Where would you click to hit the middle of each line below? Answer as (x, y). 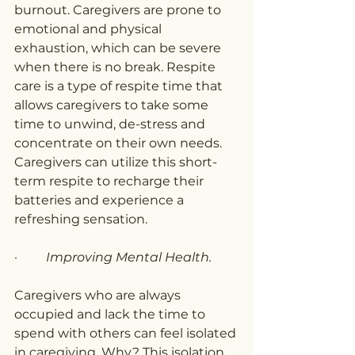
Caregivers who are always (99, 296)
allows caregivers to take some (113, 105)
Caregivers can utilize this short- (116, 162)
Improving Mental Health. (129, 258)
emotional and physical (90, 29)
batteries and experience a (101, 200)
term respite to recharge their (111, 181)
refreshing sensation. (81, 219)
